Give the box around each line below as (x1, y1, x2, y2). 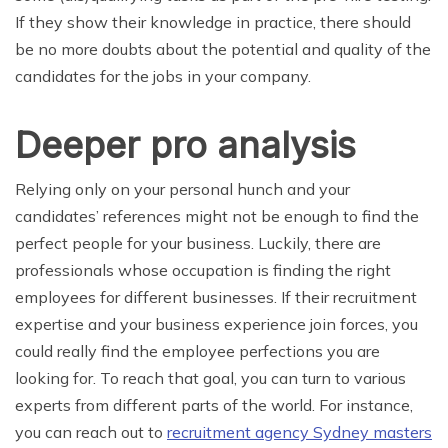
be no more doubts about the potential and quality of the (15, 39, 431, 60)
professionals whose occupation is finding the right (15, 260, 391, 281)
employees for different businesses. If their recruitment (15, 287, 417, 308)
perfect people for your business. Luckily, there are (15, 233, 381, 254)
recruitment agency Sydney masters (167, 422, 432, 443)
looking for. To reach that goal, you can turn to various (15, 368, 406, 389)
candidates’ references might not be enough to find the (15, 206, 419, 227)
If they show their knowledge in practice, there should (15, 12, 411, 33)
